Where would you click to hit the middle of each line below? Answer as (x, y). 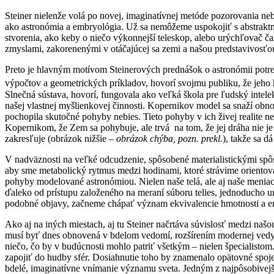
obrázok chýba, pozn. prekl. (169, 138)
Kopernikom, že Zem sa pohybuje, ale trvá (87, 127)
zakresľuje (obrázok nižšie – (61, 138)
